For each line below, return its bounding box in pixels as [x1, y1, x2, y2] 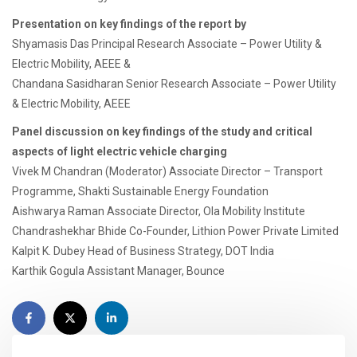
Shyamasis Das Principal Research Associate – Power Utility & [12, 37, 322, 50]
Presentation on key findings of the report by [12, 18, 246, 30]
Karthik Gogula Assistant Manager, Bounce [12, 265, 225, 277]
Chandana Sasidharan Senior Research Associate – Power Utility [12, 77, 336, 90]
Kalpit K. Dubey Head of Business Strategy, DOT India [12, 245, 274, 257]
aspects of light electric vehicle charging [12, 145, 227, 158]
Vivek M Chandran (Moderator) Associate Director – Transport [12, 165, 323, 178]
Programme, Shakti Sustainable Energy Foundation [12, 185, 269, 198]
